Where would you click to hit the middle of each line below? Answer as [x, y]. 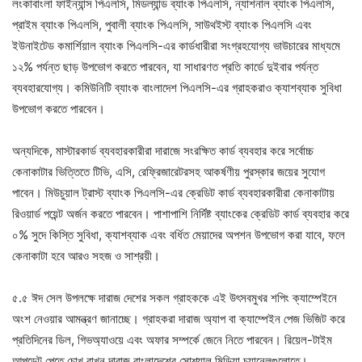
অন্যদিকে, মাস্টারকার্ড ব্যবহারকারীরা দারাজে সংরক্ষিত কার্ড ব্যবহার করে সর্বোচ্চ [163, 151]
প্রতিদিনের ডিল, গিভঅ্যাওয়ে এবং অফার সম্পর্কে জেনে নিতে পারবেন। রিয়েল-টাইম [172, 340]
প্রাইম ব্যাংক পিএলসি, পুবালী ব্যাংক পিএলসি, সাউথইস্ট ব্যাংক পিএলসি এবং [162, 25]
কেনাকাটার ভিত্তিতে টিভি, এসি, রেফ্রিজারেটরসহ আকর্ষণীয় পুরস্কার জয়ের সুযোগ [168, 172]
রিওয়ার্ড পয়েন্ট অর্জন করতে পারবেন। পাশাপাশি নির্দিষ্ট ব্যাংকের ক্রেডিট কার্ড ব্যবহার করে [181, 214]
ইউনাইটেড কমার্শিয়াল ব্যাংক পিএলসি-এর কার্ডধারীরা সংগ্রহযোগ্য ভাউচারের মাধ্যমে [176, 46]
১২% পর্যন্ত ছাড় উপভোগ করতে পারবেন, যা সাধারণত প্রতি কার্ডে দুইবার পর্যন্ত [165, 67]
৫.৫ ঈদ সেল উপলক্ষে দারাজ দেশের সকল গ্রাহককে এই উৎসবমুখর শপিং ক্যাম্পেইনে [175, 298]
